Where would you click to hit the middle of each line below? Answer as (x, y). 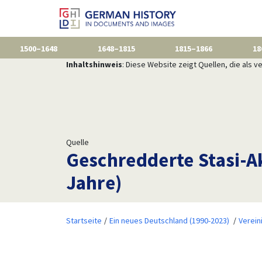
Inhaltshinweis (94, 64)
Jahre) (94, 182)
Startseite (84, 220)
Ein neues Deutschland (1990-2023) (169, 220)
